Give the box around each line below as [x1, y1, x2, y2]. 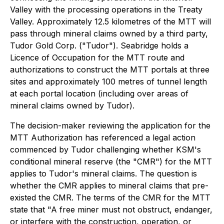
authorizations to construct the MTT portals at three [10, 64, 209, 74]
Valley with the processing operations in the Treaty [10, 4, 202, 14]
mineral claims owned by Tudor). [10, 100, 134, 110]
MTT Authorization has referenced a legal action [10, 132, 195, 142]
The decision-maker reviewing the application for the [10, 120, 210, 130]
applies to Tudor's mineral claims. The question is [10, 168, 197, 178]
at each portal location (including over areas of [10, 88, 188, 98]
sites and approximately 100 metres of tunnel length [10, 76, 207, 86]
